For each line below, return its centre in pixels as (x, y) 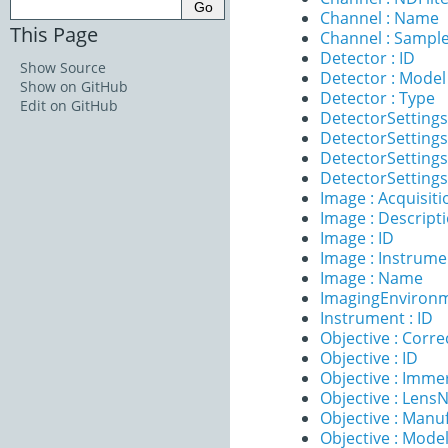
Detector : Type (377, 98)
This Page (54, 33)
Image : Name (371, 278)
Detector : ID (367, 58)
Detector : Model (383, 78)
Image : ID (357, 238)
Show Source (63, 67)
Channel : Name (379, 18)
